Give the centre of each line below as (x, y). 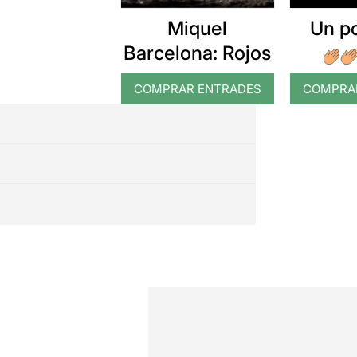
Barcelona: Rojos (198, 53)
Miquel (198, 28)
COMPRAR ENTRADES (197, 88)
